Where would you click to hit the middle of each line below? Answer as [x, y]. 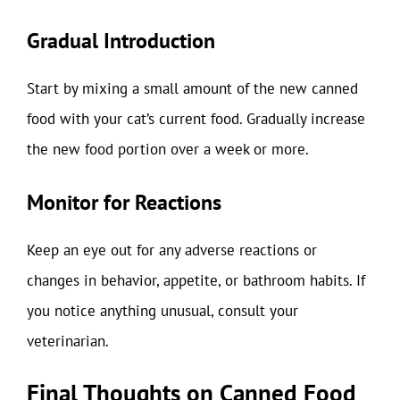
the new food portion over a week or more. [168, 149]
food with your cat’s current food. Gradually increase [196, 119]
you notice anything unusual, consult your [162, 310]
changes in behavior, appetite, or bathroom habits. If [196, 280]
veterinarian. [68, 341]
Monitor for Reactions [124, 202]
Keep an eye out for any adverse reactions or [172, 250]
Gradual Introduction [121, 41]
